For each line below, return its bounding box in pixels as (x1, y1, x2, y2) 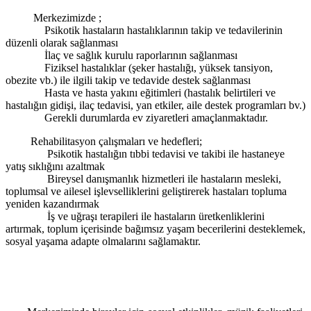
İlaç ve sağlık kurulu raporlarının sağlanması (44, 49, 237, 61)
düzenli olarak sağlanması (6, 36, 118, 49)
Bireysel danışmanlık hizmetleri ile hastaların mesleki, (47, 172, 281, 185)
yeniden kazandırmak (6, 197, 99, 210)
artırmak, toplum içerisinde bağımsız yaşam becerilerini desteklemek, (6, 222, 305, 235)
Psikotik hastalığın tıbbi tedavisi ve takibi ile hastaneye (47, 147, 285, 160)
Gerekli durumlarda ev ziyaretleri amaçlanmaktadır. (44, 111, 268, 124)
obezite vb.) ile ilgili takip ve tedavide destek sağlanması (6, 74, 251, 86)
